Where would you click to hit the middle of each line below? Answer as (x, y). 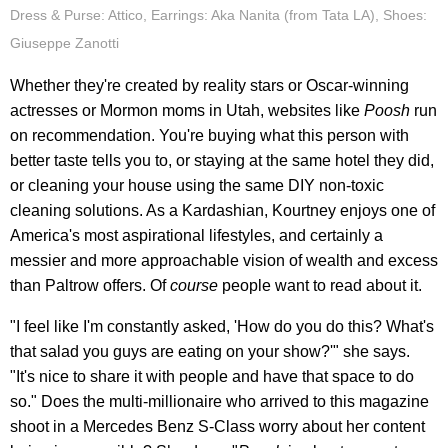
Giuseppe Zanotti (64, 43)
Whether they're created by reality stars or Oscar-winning (209, 86)
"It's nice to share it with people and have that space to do (212, 377)
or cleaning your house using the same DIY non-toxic (197, 186)
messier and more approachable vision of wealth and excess (224, 261)
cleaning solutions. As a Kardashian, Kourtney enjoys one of (222, 211)
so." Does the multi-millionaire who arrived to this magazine (219, 402)
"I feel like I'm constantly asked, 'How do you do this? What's (222, 327)
